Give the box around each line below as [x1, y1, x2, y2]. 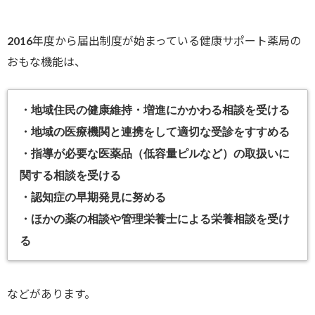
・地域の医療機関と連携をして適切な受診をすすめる [20, 125, 290, 138]
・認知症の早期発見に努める [20, 191, 167, 203]
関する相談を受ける [20, 169, 122, 181]
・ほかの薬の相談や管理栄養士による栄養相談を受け [20, 212, 290, 225]
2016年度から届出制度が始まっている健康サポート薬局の [7, 33, 301, 47]
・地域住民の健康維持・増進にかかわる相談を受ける [20, 103, 290, 116]
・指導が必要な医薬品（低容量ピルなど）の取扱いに [20, 147, 290, 160]
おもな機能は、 [7, 54, 86, 68]
